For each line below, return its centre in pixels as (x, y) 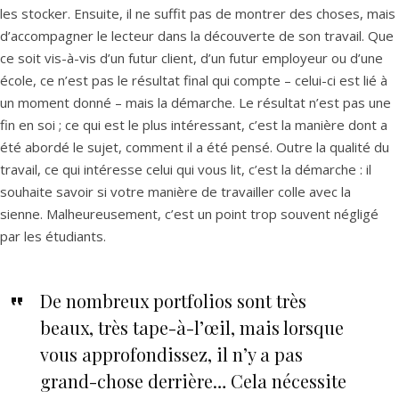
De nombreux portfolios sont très (173, 301)
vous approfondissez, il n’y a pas (171, 354)
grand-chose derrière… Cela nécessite (193, 381)
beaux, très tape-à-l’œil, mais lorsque (191, 327)
